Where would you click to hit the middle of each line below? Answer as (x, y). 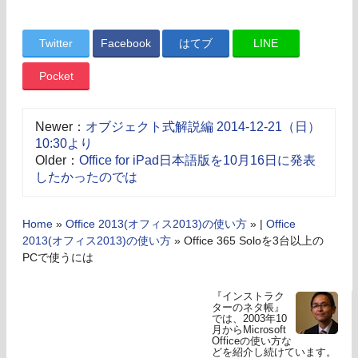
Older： (57, 160)
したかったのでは (86, 177)
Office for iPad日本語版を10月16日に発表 (197, 160)
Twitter (56, 43)
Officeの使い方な (252, 341)
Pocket (56, 76)
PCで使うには (58, 258)
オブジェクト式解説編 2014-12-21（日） (203, 126)
